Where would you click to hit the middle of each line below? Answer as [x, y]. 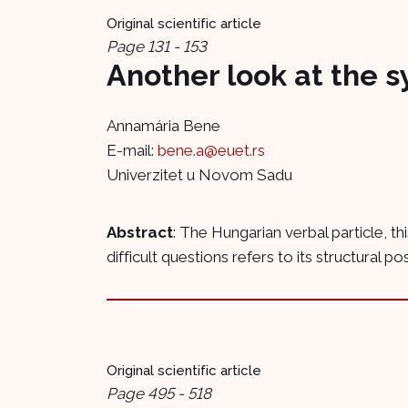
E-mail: [132, 151]
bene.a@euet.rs [211, 151]
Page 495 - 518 [159, 393]
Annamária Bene [163, 126]
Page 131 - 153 [157, 46]
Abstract [140, 232]
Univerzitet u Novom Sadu [199, 175]
